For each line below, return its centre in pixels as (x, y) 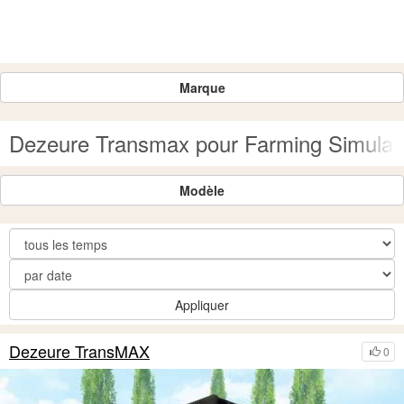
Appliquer (202, 305)
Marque (202, 87)
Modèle (202, 190)
